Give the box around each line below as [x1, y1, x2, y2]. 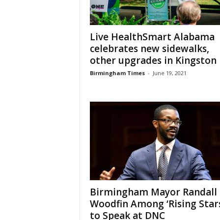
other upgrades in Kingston [89, 54, 217, 67]
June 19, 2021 [152, 69, 187, 77]
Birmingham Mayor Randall [89, 186, 217, 198]
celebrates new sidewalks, [89, 42, 209, 55]
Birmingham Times [89, 69, 145, 77]
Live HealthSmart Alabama [89, 30, 215, 43]
